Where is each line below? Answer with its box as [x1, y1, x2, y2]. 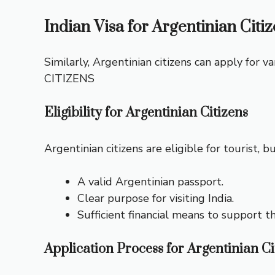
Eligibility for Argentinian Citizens [44, 104, 248, 122]
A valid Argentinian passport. [77, 174, 223, 190]
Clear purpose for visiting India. [77, 191, 234, 206]
